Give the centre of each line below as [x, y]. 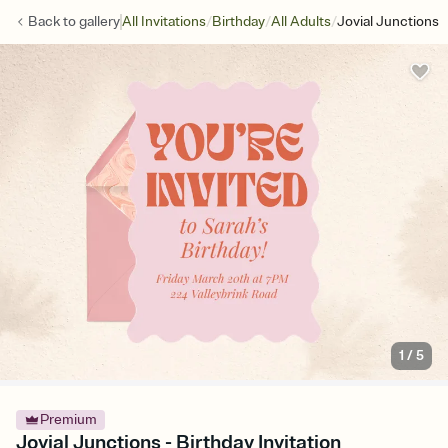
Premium [68, 420]
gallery [99, 21]
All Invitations [164, 21]
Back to [53, 21]
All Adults [301, 21]
